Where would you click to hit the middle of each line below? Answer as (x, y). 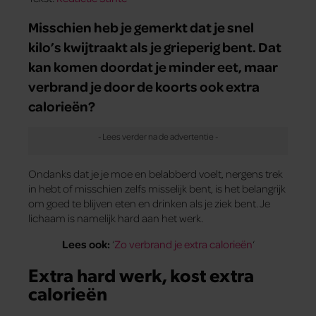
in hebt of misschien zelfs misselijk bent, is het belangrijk (157, 189)
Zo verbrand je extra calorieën (183, 244)
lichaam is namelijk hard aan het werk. (116, 218)
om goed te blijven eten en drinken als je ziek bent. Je (149, 203)
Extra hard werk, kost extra (141, 275)
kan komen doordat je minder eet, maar (153, 67)
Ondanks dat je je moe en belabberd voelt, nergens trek (156, 174)
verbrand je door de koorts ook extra (144, 86)
